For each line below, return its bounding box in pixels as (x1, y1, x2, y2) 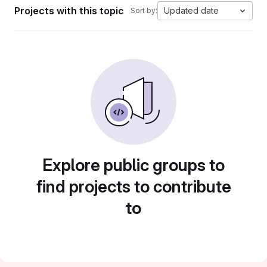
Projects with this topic (14, 5, 124, 17)
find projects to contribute (36, 176, 231, 197)
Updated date (164, 5, 219, 15)
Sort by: (131, 6, 157, 15)
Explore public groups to (42, 155, 225, 175)
